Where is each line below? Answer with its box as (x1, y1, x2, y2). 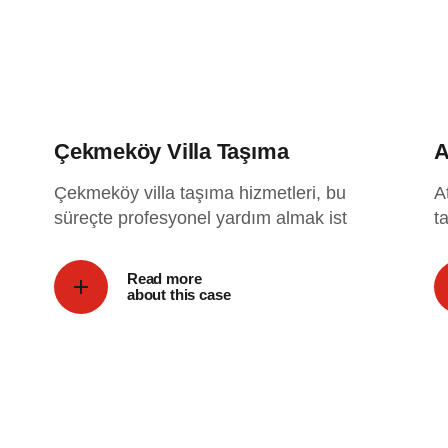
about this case (126, 286, 231, 303)
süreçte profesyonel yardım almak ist (53, 208, 347, 228)
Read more (126, 270, 202, 287)
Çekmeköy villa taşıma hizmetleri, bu (53, 183, 346, 203)
